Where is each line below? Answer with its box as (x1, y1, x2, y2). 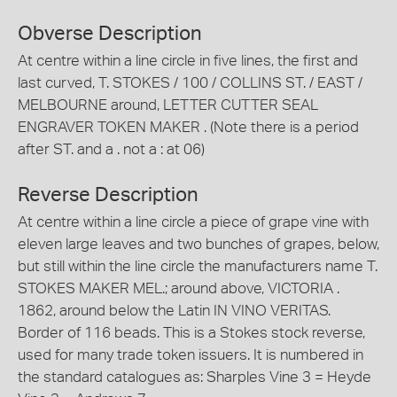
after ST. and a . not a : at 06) (18, 142, 205, 157)
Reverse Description (18, 184, 198, 205)
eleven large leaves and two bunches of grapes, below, (18, 236, 379, 252)
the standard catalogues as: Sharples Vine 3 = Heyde (18, 369, 371, 385)
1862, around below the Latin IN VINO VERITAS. (18, 302, 331, 318)
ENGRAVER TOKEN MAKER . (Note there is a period (18, 120, 359, 135)
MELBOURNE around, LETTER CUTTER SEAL (18, 97, 318, 113)
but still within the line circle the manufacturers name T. (18, 258, 378, 274)
